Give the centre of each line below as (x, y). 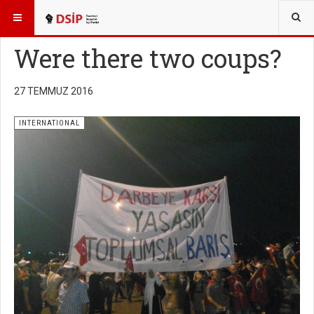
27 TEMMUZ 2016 (54, 91)
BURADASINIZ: (39, 13)
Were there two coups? (148, 58)
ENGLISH (103, 13)
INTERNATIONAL (49, 123)
